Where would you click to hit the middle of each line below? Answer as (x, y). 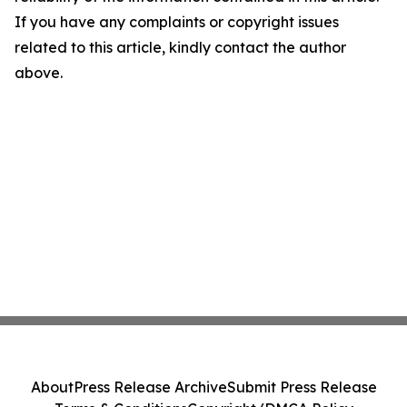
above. (39, 73)
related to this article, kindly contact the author (180, 47)
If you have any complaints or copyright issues (177, 22)
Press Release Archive (150, 387)
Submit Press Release (302, 387)
